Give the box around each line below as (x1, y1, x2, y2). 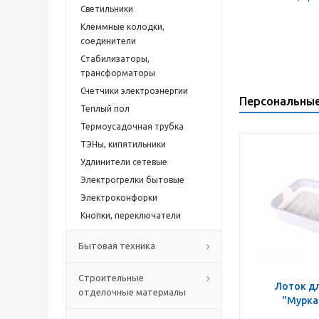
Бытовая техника (78, 241, 155, 251)
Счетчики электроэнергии (80, 86, 188, 95)
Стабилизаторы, (80, 54, 150, 63)
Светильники (80, 4, 133, 14)
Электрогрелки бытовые (80, 175, 184, 184)
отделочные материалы (78, 287, 186, 297)
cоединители (80, 36, 136, 46)
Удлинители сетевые (80, 157, 167, 167)
